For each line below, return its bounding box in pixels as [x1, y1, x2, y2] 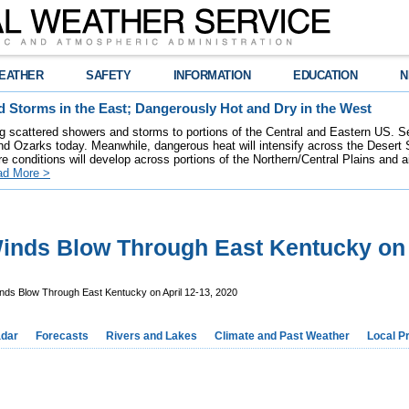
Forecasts [36, 330, 89, 342]
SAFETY [86, 68, 131, 82]
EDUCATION [293, 68, 358, 82]
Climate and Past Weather [215, 330, 350, 342]
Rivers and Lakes [106, 330, 197, 342]
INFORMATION [173, 68, 251, 82]
